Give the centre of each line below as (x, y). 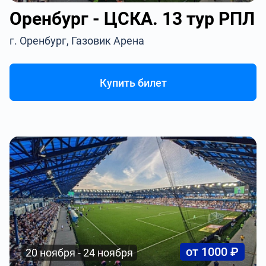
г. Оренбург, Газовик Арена (77, 41)
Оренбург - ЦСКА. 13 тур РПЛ (132, 19)
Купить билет (133, 83)
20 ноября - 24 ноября (80, 253)
